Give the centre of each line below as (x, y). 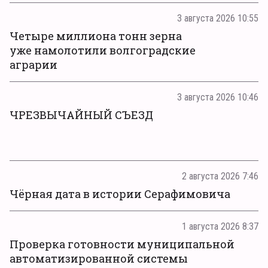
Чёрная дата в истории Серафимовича (120, 194)
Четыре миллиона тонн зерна (96, 36)
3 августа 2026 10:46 (218, 97)
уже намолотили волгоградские (103, 50)
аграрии (33, 65)
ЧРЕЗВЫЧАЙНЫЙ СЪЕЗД (81, 115)
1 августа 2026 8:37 (220, 226)
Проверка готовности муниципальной (122, 244)
